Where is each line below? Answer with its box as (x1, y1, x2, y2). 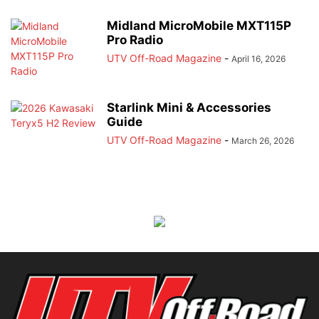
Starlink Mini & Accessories (107, 100, 271, 115)
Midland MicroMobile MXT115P (107, 19, 291, 33)
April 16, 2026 (231, 53, 286, 65)
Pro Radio (107, 33, 163, 48)
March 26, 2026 (231, 135, 294, 147)
